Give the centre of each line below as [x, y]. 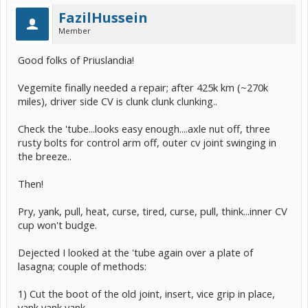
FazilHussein [103, 18]
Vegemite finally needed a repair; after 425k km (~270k [143, 87]
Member [75, 31]
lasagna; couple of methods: [82, 266]
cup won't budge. [57, 225]
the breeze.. [45, 156]
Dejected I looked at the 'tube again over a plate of [135, 252]
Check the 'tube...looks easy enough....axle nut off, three [144, 129]
